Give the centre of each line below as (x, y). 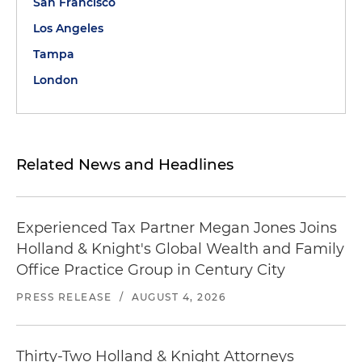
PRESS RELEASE (64, 297)
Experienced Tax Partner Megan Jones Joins (177, 228)
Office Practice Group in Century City (151, 270)
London (56, 80)
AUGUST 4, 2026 (179, 297)
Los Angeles (68, 28)
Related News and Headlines (125, 164)
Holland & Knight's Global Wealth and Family (180, 249)
